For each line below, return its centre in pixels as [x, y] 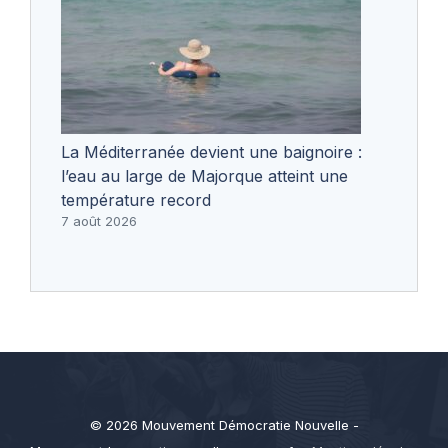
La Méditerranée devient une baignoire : [211, 151]
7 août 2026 [99, 220]
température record [136, 199]
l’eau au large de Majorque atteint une [204, 175]
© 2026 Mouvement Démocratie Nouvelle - [224, 424]
